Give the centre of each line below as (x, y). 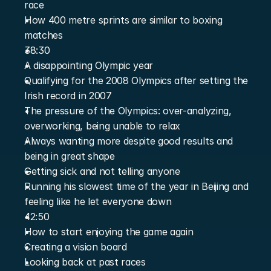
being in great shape (70, 156)
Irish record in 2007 (68, 96)
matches (44, 35)
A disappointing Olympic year (89, 65)
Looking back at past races (85, 262)
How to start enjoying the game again (109, 232)
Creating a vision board (76, 247)
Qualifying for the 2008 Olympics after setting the (136, 80)
